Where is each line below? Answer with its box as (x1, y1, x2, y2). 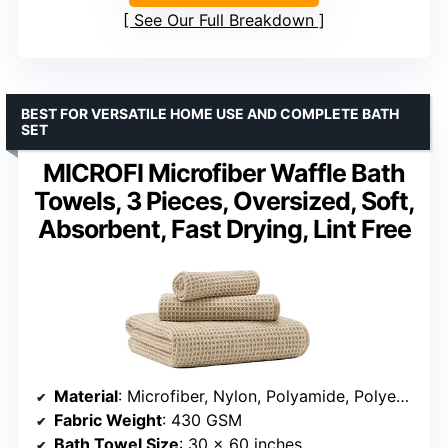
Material (54, 386, 118, 407)
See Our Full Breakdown (134, 9, 314, 30)
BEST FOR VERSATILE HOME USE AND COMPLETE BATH (21, 104, 399, 122)
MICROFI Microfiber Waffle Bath (43, 157, 405, 188)
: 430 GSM (162, 410, 242, 431)
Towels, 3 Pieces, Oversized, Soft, (33, 185, 415, 216)
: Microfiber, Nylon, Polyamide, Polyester (118, 386, 396, 407)
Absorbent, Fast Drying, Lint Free (37, 213, 411, 244)
